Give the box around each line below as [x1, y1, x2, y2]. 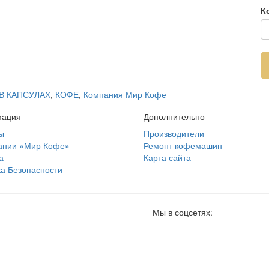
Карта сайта [144, 151, 191, 163]
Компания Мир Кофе [83, 88, 166, 100]
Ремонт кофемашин [144, 139, 222, 151]
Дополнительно [144, 110, 205, 122]
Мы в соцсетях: [153, 206, 213, 218]
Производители [144, 127, 204, 139]
